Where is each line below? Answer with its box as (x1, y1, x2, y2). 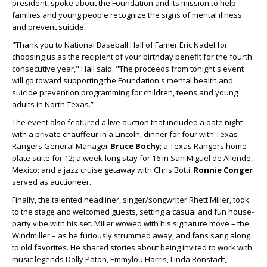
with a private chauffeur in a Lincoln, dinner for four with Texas (12, 129, 238, 140)
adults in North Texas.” (12, 99, 94, 110)
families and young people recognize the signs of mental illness (12, 10, 242, 21)
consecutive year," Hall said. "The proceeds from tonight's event (12, 63, 244, 74)
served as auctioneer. (12, 176, 91, 188)
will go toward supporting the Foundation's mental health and (12, 75, 233, 86)
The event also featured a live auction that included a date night (12, 117, 243, 128)
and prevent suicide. (12, 21, 86, 33)
